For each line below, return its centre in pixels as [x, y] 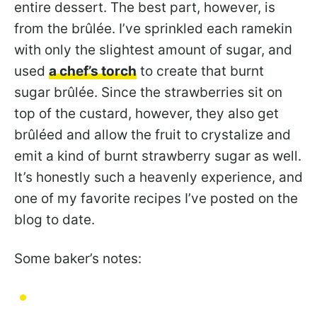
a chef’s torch [93, 71]
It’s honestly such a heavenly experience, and [158, 178]
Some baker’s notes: [78, 259]
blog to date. [54, 220]
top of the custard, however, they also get [146, 114]
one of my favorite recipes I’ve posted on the [156, 199]
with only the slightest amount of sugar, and [153, 50]
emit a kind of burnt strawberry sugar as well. [158, 156]
